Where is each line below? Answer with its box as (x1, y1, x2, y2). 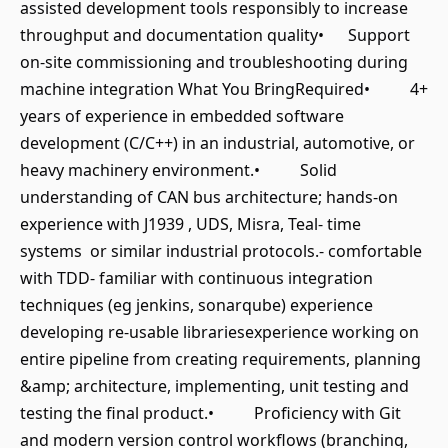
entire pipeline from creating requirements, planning (20, 348, 421, 370)
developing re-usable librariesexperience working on (20, 321, 419, 343)
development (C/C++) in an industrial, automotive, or (20, 132, 415, 154)
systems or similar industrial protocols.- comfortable (20, 240, 422, 262)
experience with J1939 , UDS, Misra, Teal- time (20, 213, 361, 235)
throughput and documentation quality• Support (20, 24, 410, 46)
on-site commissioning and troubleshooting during (20, 51, 408, 73)
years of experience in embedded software (20, 105, 344, 127)
